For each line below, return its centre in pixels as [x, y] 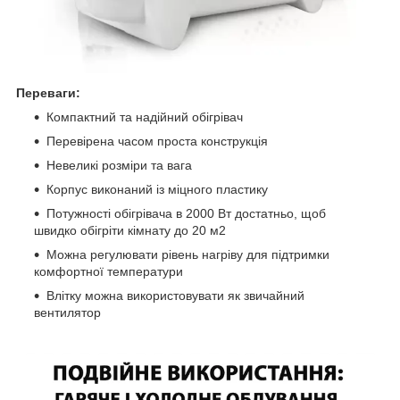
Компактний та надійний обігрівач [145, 117]
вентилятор [67, 312]
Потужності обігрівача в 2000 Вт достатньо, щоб [186, 213]
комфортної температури [108, 271]
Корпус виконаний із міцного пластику [157, 189]
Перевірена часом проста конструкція [157, 141]
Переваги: [48, 92]
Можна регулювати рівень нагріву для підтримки [188, 254]
